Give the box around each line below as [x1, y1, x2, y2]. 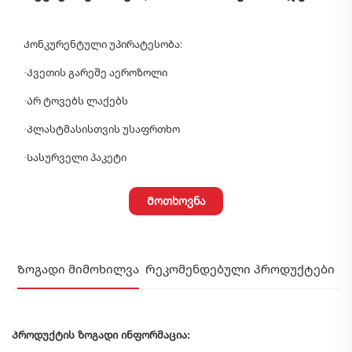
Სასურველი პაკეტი [27, 151, 126, 163]
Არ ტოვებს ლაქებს [27, 94, 128, 107]
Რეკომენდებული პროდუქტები [145, 262, 335, 277]
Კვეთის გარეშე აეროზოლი [27, 66, 167, 79]
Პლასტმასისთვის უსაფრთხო [27, 123, 180, 135]
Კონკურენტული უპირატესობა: [24, 38, 182, 50]
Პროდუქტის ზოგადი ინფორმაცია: [12, 328, 190, 341]
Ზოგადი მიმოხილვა [17, 262, 140, 277]
